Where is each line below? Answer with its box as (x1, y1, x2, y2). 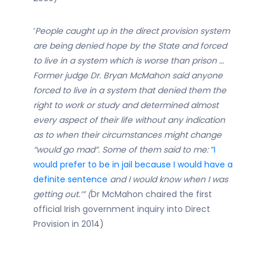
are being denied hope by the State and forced (33, 40, 227, 52)
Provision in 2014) (33, 218, 104, 230)
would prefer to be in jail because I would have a (33, 159, 233, 170)
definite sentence (33, 173, 107, 185)
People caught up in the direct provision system (35, 25, 230, 37)
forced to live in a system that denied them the (33, 84, 226, 96)
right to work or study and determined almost (33, 99, 218, 111)
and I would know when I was (107, 173, 228, 185)
